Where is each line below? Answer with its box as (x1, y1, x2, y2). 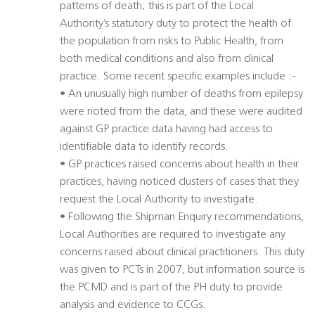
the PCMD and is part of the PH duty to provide (60, 282, 283, 294)
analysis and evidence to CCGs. (60, 300, 206, 311)
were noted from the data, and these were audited (60, 106, 302, 118)
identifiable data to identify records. (60, 141, 229, 153)
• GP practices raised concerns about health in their (60, 159, 299, 171)
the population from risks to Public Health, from (60, 36, 283, 48)
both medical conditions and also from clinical (60, 53, 274, 65)
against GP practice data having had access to (60, 124, 273, 136)
